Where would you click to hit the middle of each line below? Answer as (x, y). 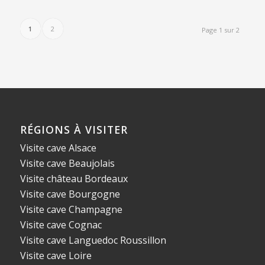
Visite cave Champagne (71, 209)
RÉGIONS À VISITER (74, 129)
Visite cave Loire (56, 255)
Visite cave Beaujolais (67, 163)
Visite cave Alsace (58, 148)
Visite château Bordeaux (74, 178)
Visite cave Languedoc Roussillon (93, 240)
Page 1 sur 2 (221, 30)
